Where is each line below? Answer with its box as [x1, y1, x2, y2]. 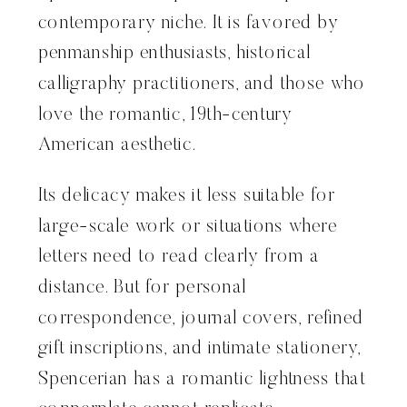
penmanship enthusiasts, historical [38, 45, 312, 64]
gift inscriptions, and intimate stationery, [38, 339, 361, 359]
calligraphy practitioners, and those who [38, 74, 365, 94]
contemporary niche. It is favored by [38, 14, 339, 34]
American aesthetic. [38, 135, 197, 155]
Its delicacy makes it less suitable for [38, 186, 335, 206]
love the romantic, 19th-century [38, 105, 293, 125]
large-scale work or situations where [38, 217, 338, 237]
